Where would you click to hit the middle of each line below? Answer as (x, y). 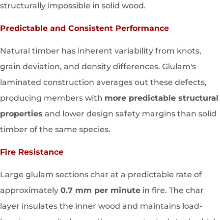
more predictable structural (162, 98)
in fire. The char (172, 191)
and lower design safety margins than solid (130, 114)
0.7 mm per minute (100, 191)
